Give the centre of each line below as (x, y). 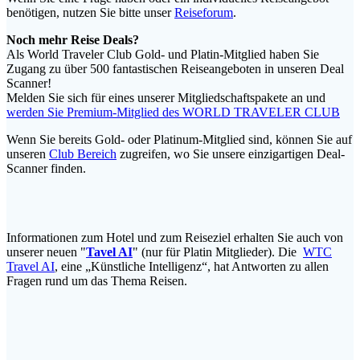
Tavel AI (109, 252)
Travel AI (31, 266)
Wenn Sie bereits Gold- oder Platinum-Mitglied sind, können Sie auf (179, 139)
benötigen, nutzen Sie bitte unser (90, 12)
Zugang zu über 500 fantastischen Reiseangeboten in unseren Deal (175, 68)
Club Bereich (83, 153)
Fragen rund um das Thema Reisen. (97, 280)
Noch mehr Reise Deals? (73, 39)
